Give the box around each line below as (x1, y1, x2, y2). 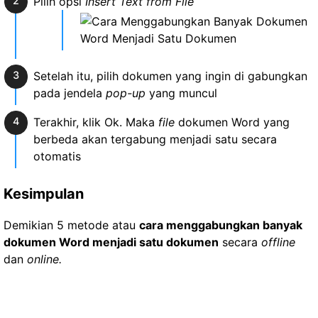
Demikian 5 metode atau (4, 218, 139, 233)
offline (261, 235, 295, 250)
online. (27, 252, 62, 267)
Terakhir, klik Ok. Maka (33, 115, 155, 130)
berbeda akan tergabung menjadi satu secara (33, 132, 277, 147)
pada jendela (33, 86, 106, 101)
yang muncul (145, 86, 217, 101)
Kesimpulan (4, 185, 84, 203)
